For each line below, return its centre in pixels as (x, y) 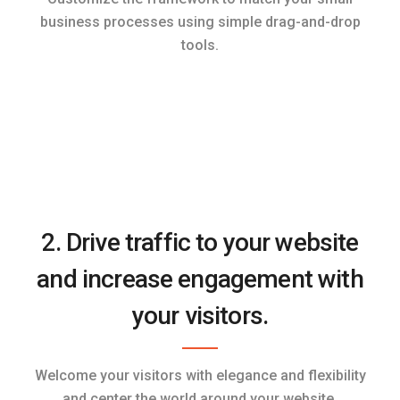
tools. (200, 45)
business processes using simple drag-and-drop (200, 22)
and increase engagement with (200, 279)
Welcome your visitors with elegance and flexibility (200, 375)
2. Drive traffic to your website (200, 242)
